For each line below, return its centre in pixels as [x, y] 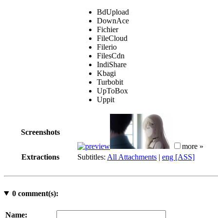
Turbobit [110, 82]
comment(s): [37, 193]
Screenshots [40, 132]
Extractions [40, 157]
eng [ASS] [178, 157]
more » [193, 146]
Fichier [108, 29]
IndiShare [112, 64]
